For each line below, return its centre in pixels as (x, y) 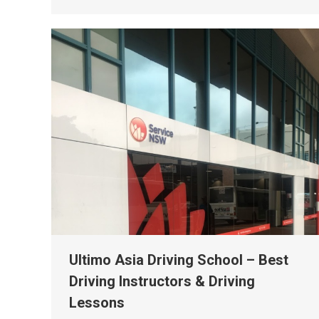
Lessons (97, 302)
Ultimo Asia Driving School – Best (179, 260)
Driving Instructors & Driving (162, 281)
